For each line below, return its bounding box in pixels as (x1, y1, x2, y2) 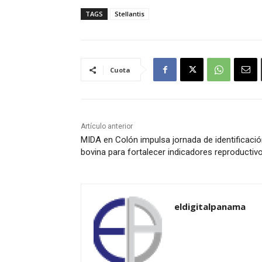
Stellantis (115, 9, 144, 19)
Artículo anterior (81, 122, 133, 131)
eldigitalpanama (174, 201, 246, 213)
